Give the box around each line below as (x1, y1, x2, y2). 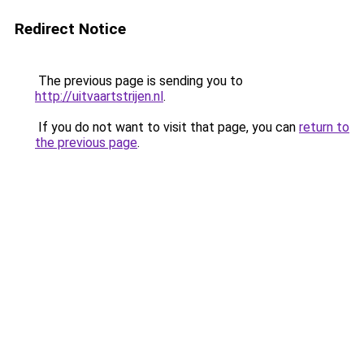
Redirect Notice (15, 19, 126, 38)
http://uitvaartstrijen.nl (35, 89, 163, 104)
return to (299, 119, 349, 135)
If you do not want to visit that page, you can (35, 119, 299, 135)
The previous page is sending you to (35, 73, 243, 89)
